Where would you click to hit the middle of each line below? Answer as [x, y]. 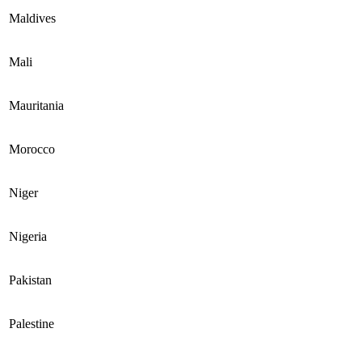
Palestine [32, 323]
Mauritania [36, 105]
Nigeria [28, 236]
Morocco [32, 149]
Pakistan [30, 280]
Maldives [32, 18]
